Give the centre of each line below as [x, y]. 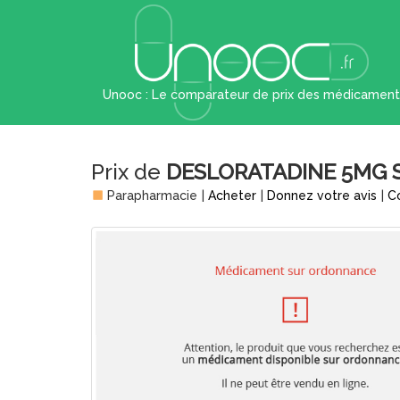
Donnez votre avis [322, 196]
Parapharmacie [150, 196]
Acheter [232, 196]
